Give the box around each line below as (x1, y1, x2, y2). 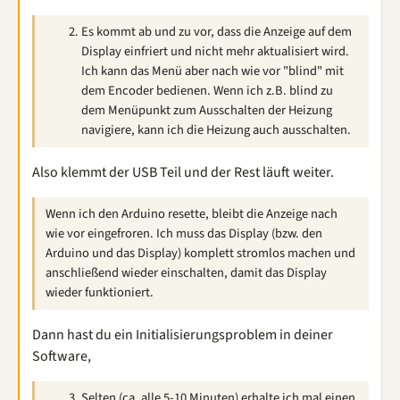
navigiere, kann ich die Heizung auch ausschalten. (81, 121, 351, 139)
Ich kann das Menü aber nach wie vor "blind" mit (81, 62, 344, 80)
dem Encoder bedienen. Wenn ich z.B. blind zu (81, 81, 333, 100)
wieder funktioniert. (46, 283, 154, 302)
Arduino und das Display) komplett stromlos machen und (46, 244, 355, 262)
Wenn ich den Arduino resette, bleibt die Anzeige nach (46, 204, 337, 223)
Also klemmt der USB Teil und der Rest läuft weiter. (32, 162, 334, 182)
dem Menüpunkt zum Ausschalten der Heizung (81, 101, 332, 120)
